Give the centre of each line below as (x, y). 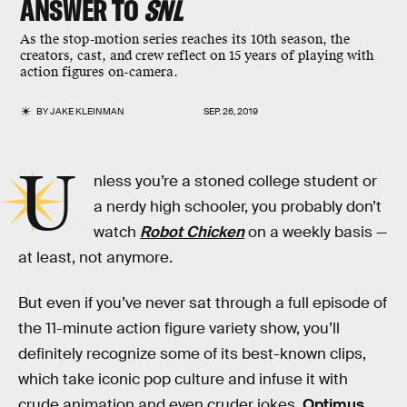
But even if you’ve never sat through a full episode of (203, 303)
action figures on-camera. (99, 72)
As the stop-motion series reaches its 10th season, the (185, 40)
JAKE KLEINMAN (88, 111)
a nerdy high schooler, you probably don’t (238, 207)
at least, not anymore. (95, 258)
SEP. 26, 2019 (231, 111)
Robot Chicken (193, 232)
